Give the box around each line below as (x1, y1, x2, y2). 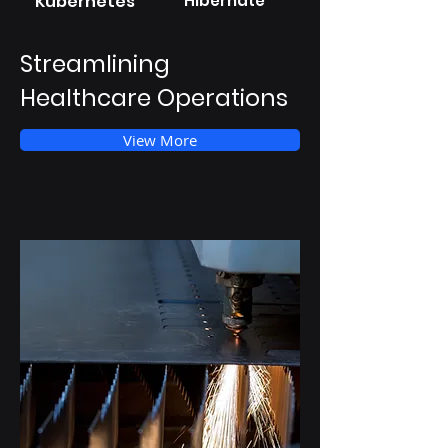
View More (123, 130, 197, 150)
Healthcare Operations (20, 82, 288, 114)
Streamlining (20, 48, 170, 80)
